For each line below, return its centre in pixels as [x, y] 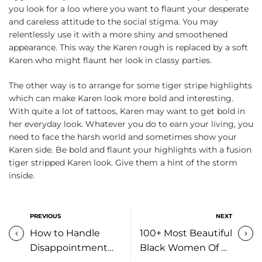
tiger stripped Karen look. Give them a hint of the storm [123, 163]
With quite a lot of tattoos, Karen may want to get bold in [127, 111]
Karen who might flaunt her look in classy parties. [111, 61]
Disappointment [69, 248]
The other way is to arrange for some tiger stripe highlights [130, 86]
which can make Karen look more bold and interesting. [121, 99]
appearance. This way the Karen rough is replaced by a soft [128, 48]
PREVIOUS [45, 216]
